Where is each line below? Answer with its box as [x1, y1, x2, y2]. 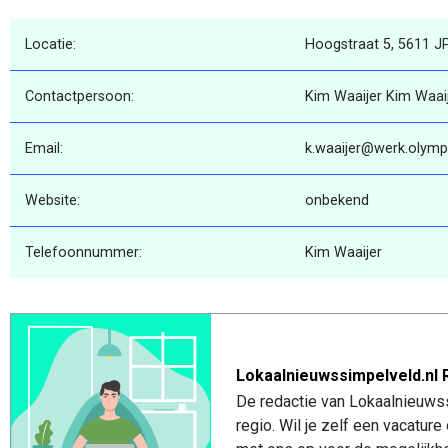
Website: [25, 191, 80, 209]
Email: [25, 139, 63, 157]
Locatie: [25, 35, 76, 53]
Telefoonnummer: [25, 243, 142, 261]
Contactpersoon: [25, 87, 134, 105]
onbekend [305, 191, 369, 209]
